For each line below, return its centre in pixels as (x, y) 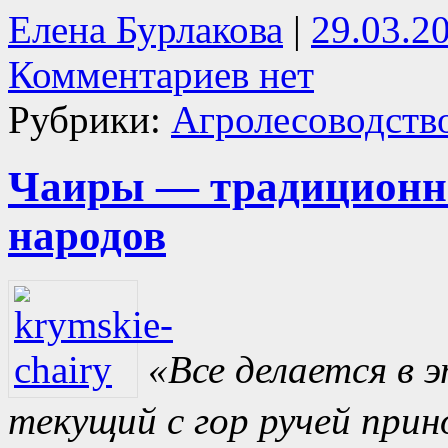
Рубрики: (89, 119)
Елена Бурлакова (145, 29)
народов (87, 235)
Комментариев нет (161, 74)
